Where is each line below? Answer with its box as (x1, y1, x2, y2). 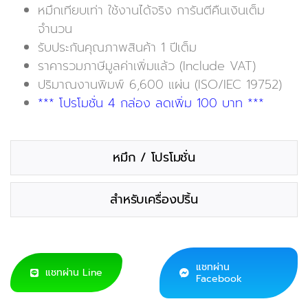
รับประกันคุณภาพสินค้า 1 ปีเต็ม (37, 37, 197, 57)
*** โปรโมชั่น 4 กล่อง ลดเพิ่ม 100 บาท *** (37, 93, 264, 113)
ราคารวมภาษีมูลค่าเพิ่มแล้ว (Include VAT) (37, 56, 256, 76)
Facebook (196, 271, 243, 286)
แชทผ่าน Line (45, 265, 102, 280)
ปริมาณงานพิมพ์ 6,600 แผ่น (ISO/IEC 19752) (37, 74, 282, 94)
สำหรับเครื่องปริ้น (110, 189, 198, 209)
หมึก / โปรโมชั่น (113, 147, 195, 167)
